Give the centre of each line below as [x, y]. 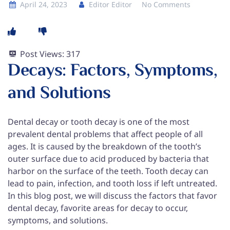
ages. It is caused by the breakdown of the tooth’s [104, 146]
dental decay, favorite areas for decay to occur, [98, 208]
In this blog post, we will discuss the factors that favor [112, 195]
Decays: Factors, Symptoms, [112, 71]
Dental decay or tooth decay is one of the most [99, 121]
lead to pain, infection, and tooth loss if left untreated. [112, 183]
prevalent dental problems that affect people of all [105, 134]
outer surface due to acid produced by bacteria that [108, 158]
